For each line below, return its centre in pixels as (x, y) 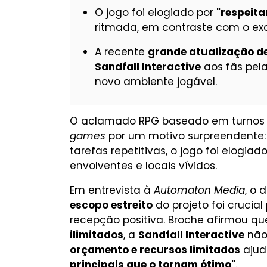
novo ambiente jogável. (156, 82)
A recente (121, 52)
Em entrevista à (112, 190)
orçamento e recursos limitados (155, 250)
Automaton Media (199, 190)
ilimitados (97, 235)
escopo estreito (111, 205)
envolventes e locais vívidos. (143, 166)
